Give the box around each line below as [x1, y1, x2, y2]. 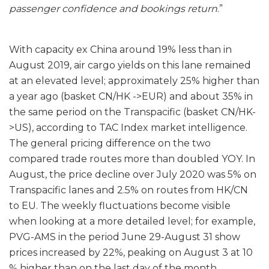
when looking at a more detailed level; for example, [9, 216, 255, 228]
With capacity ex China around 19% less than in [9, 44, 232, 56]
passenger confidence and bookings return [9, 3, 217, 15]
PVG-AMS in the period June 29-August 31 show [9, 231, 240, 243]
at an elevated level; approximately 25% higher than [9, 75, 259, 87]
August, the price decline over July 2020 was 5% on [9, 169, 256, 181]
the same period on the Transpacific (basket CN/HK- [9, 106, 256, 118]
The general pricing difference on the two [9, 138, 211, 150]
